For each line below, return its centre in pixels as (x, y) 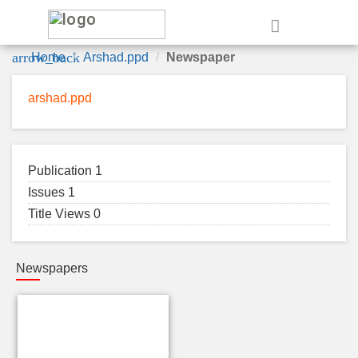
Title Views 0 (64, 214)
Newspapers (52, 268)
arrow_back (46, 58)
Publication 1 (65, 171)
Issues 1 (52, 192)
